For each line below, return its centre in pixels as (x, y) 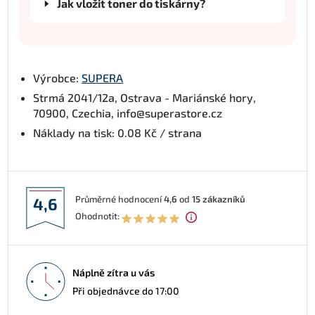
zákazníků (224, 199)
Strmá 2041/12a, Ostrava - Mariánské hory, (144, 97)
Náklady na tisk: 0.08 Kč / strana (117, 132)
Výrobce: (57, 77)
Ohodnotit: (97, 216)
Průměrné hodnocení (120, 199)
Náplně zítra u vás (114, 272)
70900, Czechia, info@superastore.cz (128, 112)
